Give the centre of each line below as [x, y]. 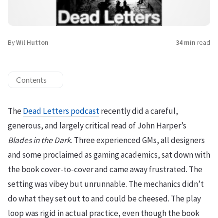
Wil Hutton [32, 43]
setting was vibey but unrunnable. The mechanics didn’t [106, 184]
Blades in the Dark [39, 140]
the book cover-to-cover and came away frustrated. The [105, 170]
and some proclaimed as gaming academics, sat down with [109, 155]
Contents [31, 80]
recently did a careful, [139, 111]
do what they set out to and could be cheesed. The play [104, 199]
